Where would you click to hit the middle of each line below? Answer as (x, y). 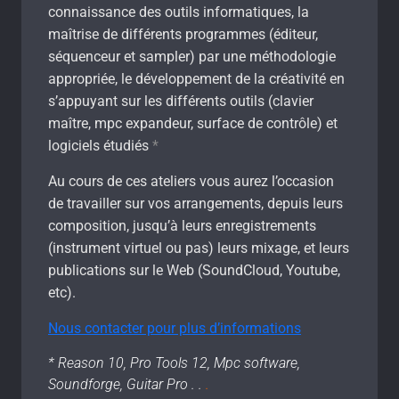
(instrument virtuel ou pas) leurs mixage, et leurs (199, 248)
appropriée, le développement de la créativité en (196, 78)
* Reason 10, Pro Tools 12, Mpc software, (174, 362)
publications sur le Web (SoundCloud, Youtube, (194, 270)
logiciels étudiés (98, 145)
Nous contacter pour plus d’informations (175, 328)
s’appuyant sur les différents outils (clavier (181, 101)
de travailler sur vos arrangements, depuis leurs (195, 203)
